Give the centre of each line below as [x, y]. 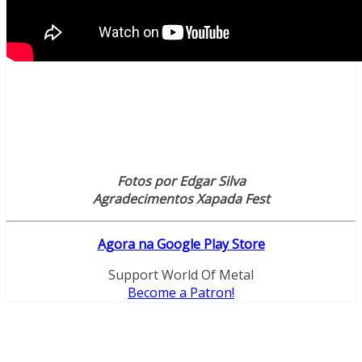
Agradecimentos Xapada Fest [181, 198]
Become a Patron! [181, 292]
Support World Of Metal [181, 274]
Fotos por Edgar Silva [181, 181]
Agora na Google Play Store [181, 244]
